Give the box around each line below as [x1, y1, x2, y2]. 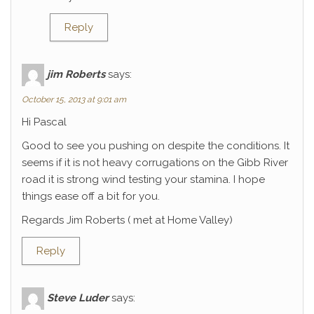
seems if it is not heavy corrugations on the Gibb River [22, 156, 288, 169]
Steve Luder [47, 291, 109, 304]
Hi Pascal [22, 116, 67, 128]
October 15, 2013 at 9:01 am [22, 95, 126, 104]
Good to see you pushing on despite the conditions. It [22, 139, 289, 152]
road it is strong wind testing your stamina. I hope [22, 173, 265, 186]
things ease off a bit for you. [22, 190, 160, 203]
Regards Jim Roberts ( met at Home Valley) [22, 214, 233, 226]
